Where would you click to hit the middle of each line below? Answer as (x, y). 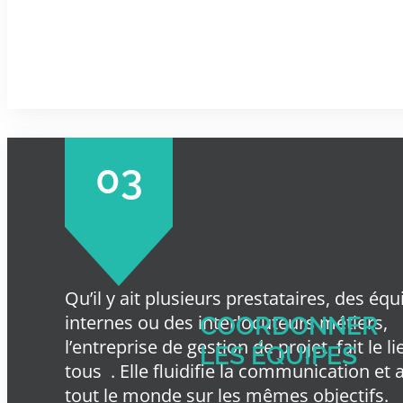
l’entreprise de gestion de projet (198, 346)
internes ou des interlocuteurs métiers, (226, 322)
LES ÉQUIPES (278, 355)
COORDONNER (289, 326)
